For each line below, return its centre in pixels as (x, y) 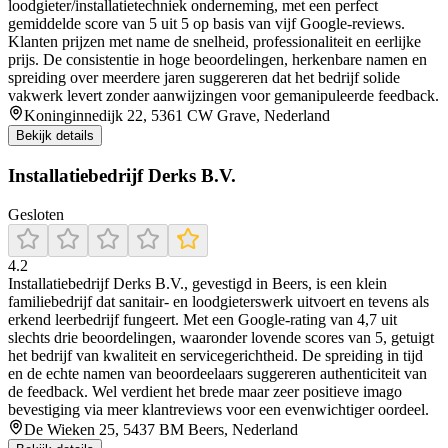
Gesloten (36, 214)
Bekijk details (55, 136)
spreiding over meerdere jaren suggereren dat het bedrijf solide (204, 78)
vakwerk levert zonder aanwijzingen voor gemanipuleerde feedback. (223, 96)
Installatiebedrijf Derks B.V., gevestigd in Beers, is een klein (197, 283)
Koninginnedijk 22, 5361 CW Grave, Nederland (177, 116)
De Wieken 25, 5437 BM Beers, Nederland (161, 429)
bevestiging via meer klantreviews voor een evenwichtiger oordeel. (218, 409)
